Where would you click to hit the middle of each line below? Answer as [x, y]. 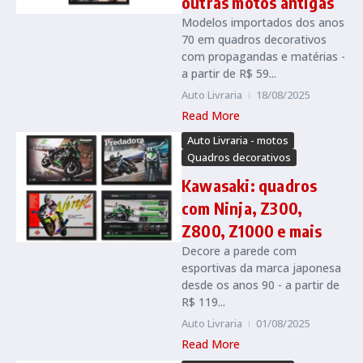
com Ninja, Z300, [242, 207]
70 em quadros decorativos [254, 39]
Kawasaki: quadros [250, 185]
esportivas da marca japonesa [261, 267]
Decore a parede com [239, 250]
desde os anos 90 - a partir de [261, 284]
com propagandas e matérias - [263, 56]
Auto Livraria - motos [238, 140]
